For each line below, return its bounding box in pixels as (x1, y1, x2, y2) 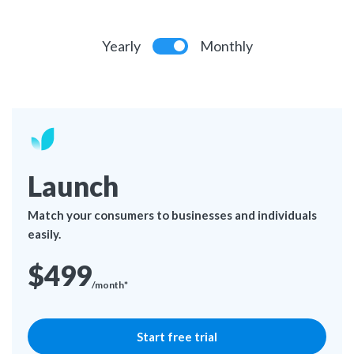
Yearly (101, 37, 141, 55)
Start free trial (137, 330, 217, 344)
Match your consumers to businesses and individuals (28, 208, 317, 222)
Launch (28, 169, 119, 202)
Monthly (199, 37, 253, 55)
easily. (28, 227, 61, 241)
